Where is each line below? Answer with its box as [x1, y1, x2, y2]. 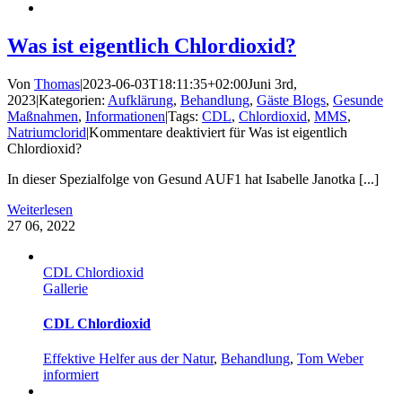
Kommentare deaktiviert [89, 124, 225, 140]
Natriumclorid [7, 124, 86, 140]
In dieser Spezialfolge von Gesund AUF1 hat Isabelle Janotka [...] [7, 170, 379, 187]
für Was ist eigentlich [225, 124, 347, 140]
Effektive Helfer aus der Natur [43, 351, 214, 367]
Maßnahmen [7, 108, 78, 124]
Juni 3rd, [248, 75, 297, 92]
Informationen [85, 108, 165, 124]
